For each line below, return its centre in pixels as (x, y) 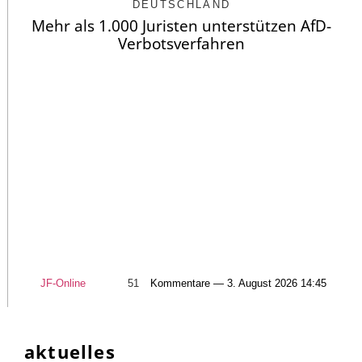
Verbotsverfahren (181, 43)
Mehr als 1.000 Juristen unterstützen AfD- (181, 25)
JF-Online (63, 284)
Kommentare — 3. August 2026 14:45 (238, 284)
